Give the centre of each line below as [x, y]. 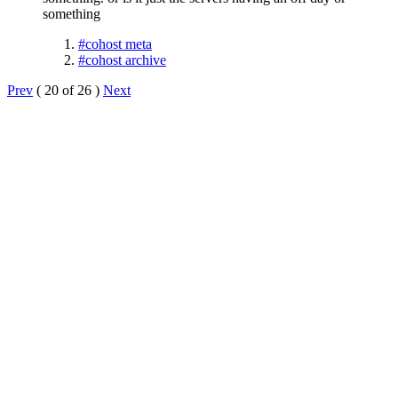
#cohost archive [122, 60]
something [72, 13]
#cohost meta [115, 44]
